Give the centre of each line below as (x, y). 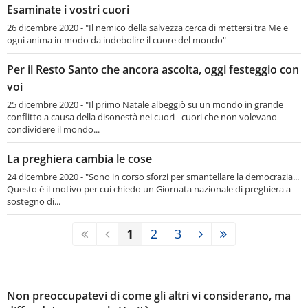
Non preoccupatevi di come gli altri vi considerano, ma (149, 295)
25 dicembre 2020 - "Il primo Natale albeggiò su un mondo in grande (145, 104)
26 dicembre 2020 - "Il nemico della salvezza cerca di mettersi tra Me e (147, 27)
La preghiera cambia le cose (79, 158)
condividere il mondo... (53, 129)
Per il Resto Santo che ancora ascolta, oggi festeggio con (153, 69)
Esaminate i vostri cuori (68, 9)
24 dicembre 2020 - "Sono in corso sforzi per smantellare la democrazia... (153, 176)
